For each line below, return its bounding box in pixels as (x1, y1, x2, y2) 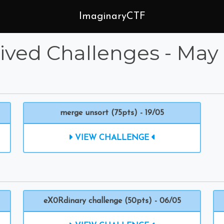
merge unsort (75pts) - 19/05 (60, 109, 164, 117)
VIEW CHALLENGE (72, 134, 151, 142)
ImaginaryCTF (78, 11, 145, 21)
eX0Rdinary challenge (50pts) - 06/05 (43, 197, 181, 205)
